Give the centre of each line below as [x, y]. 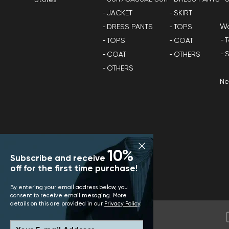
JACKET [120, 13]
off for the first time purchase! [74, 169]
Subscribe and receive [59, 159]
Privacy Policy [122, 204]
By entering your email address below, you [69, 187]
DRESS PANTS [130, 27]
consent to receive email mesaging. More [69, 196]
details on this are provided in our [58, 204]
